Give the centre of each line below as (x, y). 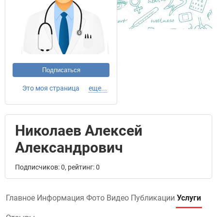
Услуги (189, 198)
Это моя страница (51, 88)
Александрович (69, 147)
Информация (61, 198)
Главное (20, 198)
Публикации (153, 198)
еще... (98, 88)
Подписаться (61, 70)
